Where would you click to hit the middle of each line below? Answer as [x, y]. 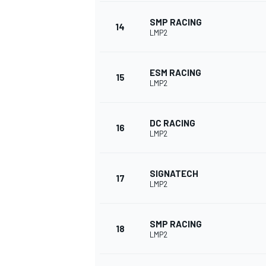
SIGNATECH [174, 174]
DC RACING [172, 123]
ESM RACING [175, 73]
